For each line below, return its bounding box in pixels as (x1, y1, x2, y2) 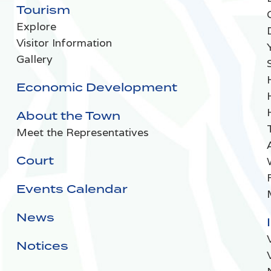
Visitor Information (16, 36, 112, 50)
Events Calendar (16, 181, 128, 197)
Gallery (16, 52, 53, 67)
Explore (16, 19, 56, 34)
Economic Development (16, 79, 177, 96)
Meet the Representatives (16, 125, 149, 140)
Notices (16, 238, 68, 254)
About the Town (16, 108, 120, 124)
